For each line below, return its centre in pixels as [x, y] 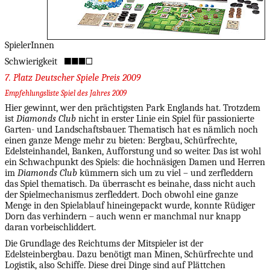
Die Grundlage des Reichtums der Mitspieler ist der [104, 243]
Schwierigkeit [31, 61]
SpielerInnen [30, 45]
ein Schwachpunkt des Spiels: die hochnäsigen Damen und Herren [135, 162]
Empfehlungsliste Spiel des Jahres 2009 [66, 93]
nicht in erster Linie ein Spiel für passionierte [165, 119]
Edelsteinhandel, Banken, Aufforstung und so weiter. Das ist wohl [133, 151]
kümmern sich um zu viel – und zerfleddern [165, 173]
